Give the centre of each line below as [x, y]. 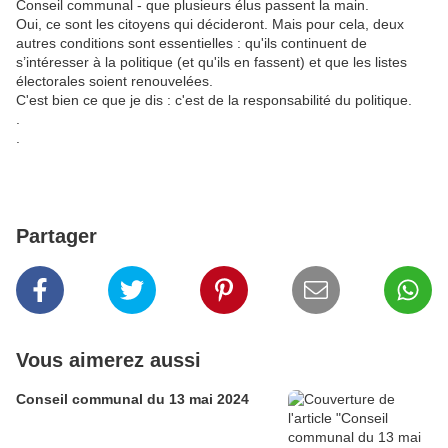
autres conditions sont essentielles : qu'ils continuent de [191, 42]
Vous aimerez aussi [108, 359]
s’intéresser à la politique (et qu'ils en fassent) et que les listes [211, 61]
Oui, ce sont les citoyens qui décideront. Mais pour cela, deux [210, 23]
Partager [56, 235]
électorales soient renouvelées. [116, 80]
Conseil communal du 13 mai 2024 [132, 398]
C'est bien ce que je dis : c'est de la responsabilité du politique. [216, 99]
